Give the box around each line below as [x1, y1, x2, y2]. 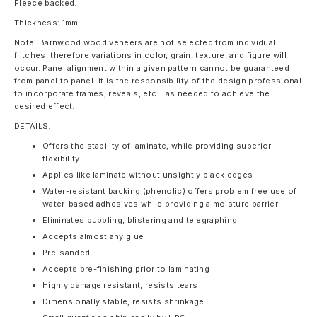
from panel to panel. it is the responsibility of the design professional [14, 76, 302, 86]
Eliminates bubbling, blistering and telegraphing [42, 215, 238, 225]
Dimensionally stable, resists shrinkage [42, 296, 204, 306]
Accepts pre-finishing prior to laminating [42, 264, 210, 274]
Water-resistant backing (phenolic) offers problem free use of [42, 186, 297, 196]
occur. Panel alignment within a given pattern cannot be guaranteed [14, 63, 290, 73]
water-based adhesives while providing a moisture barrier [42, 199, 278, 209]
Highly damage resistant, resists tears [42, 280, 198, 290]
